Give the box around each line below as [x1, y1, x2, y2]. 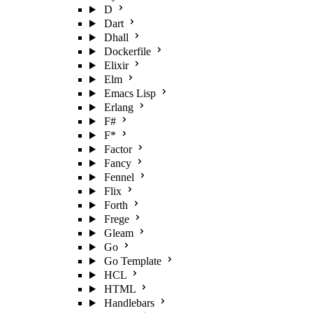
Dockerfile [103, 45, 151, 57]
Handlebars [103, 297, 154, 309]
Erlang [103, 101, 133, 113]
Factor [103, 143, 132, 155]
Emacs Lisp [103, 87, 156, 99]
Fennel [103, 171, 134, 183]
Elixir [103, 59, 129, 71]
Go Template [103, 255, 161, 267]
